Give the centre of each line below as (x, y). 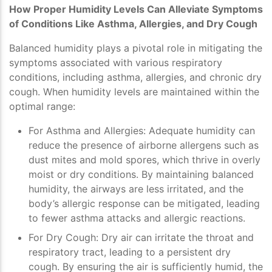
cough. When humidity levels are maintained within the (134, 92)
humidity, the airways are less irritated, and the (136, 189)
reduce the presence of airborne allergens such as (144, 145)
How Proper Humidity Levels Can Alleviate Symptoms (136, 9)
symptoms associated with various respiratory (116, 63)
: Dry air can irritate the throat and (175, 238)
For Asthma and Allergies (86, 131)
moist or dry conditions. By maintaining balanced (141, 175)
